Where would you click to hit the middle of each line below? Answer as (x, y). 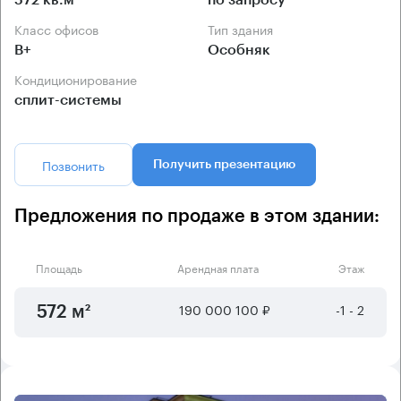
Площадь (59, 267)
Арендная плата (218, 267)
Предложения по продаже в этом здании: (197, 216)
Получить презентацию (224, 164)
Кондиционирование (80, 78)
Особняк (239, 50)
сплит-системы (68, 100)
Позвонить (73, 164)
